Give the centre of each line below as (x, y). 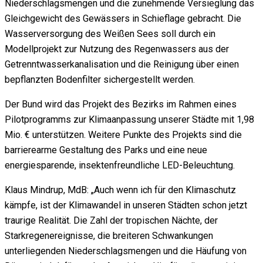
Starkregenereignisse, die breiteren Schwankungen (109, 236)
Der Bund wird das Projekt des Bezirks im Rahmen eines (121, 104)
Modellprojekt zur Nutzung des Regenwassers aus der (117, 49)
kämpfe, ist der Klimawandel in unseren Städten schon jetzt (126, 205)
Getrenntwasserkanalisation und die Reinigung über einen (122, 65)
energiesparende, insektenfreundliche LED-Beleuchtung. (120, 166)
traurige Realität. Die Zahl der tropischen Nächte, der (111, 221)
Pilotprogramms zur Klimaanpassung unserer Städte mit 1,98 (129, 120)
